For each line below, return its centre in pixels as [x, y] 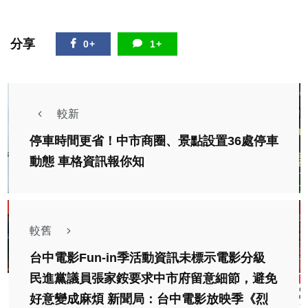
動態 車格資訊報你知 [87, 162]
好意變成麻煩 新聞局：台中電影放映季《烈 [149, 299]
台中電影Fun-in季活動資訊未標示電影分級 [147, 258]
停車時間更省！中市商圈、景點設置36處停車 [154, 141]
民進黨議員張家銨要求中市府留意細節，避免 [153, 279]
